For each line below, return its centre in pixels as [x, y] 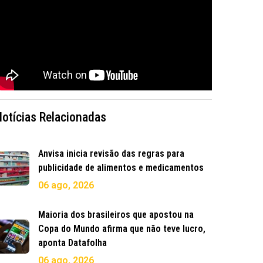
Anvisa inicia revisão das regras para [111, 154]
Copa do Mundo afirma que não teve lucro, [122, 229]
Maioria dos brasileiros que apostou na [116, 215]
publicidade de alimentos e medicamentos [121, 168]
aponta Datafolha [73, 243]
